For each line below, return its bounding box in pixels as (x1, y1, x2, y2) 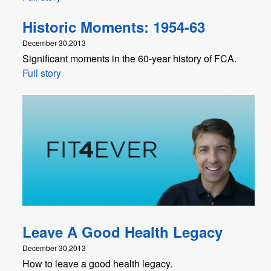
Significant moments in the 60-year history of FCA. (22, 51, 237, 66)
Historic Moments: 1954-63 (22, 16, 205, 38)
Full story (22, 66, 61, 80)
